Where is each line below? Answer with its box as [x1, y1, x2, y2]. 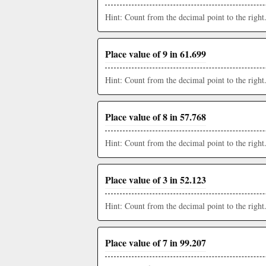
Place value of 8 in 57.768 [105, 110, 206, 123]
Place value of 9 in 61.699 [105, 47, 206, 61]
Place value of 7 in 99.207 [105, 236, 206, 249]
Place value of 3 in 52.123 [105, 173, 206, 186]
